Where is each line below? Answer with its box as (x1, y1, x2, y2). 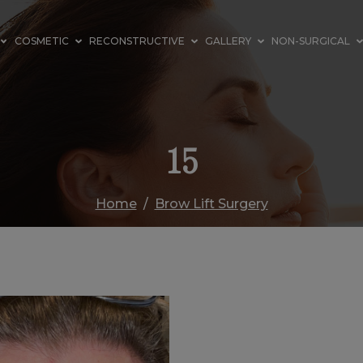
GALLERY (205, 35, 252, 47)
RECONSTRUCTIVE (89, 35, 186, 47)
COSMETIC (15, 35, 70, 47)
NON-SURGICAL (271, 35, 351, 47)
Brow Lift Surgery (154, 196, 268, 211)
